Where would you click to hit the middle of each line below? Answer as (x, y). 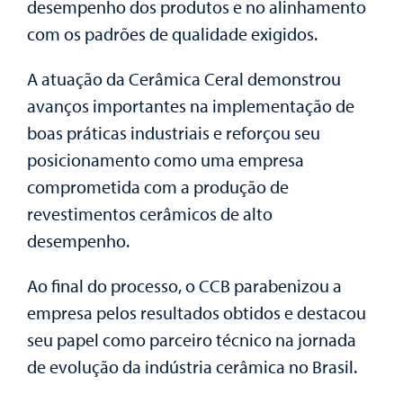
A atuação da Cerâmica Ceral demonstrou (184, 78)
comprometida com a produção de (158, 186)
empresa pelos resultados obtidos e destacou (197, 312)
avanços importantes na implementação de (191, 105)
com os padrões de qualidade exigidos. (172, 33)
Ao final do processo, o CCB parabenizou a (184, 285)
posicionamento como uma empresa (166, 159)
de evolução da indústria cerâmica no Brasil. (192, 366)
